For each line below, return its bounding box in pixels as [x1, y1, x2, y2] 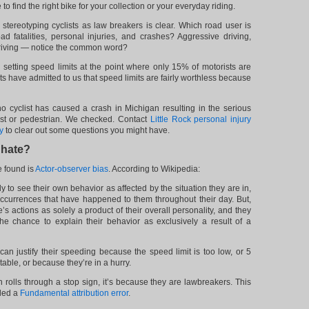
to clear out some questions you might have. [3, 126, 170, 135]
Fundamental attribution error [20, 288, 128, 298]
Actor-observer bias [35, 164, 108, 174]
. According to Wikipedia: [108, 164, 200, 174]
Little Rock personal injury [150, 114, 252, 124]
